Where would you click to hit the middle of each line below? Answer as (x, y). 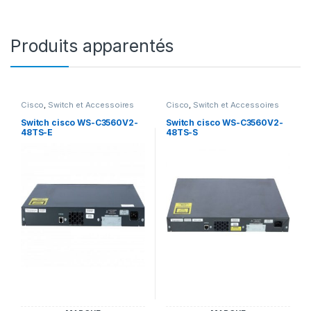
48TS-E (37, 132)
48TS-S (182, 132)
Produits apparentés (92, 46)
